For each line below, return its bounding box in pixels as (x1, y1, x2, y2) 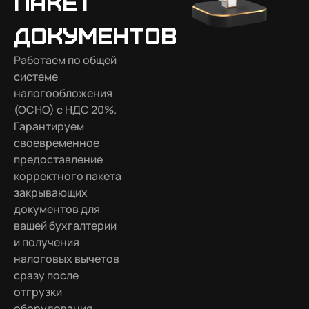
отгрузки (14, 284, 62, 300)
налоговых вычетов (14, 251, 119, 267)
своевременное (14, 135, 99, 151)
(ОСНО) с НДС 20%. (14, 102, 117, 118)
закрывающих (14, 185, 88, 201)
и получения (14, 235, 79, 250)
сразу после (14, 268, 79, 283)
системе (14, 69, 58, 85)
